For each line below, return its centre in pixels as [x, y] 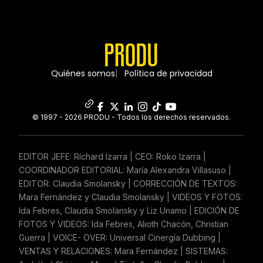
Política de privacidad [168, 73]
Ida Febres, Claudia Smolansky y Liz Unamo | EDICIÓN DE [129, 210]
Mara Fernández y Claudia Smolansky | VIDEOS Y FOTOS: [131, 197]
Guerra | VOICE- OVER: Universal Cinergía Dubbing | [120, 237]
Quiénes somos [83, 73]
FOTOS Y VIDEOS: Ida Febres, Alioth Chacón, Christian [124, 224]
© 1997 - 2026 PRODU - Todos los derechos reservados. [131, 117]
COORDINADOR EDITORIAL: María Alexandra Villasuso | [125, 170]
